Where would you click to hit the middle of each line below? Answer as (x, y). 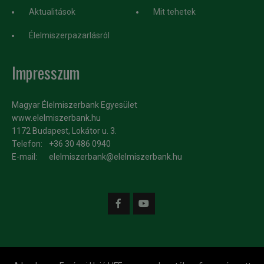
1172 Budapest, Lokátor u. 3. (64, 131)
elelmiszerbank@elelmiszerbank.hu (115, 157)
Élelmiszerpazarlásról (69, 35)
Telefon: (27, 144)
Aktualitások (52, 12)
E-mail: (24, 157)
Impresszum (46, 72)
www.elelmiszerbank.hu (56, 118)
